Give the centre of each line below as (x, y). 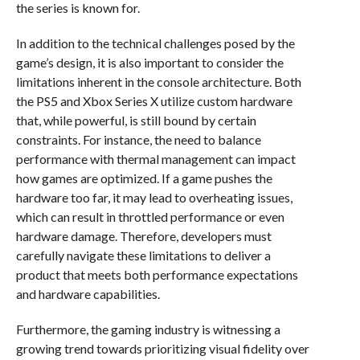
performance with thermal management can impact (155, 159)
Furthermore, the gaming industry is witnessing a (148, 329)
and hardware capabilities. (88, 294)
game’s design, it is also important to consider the (149, 63)
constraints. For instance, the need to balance (138, 140)
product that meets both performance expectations (157, 275)
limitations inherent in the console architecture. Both (158, 82)
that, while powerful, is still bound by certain (136, 121)
